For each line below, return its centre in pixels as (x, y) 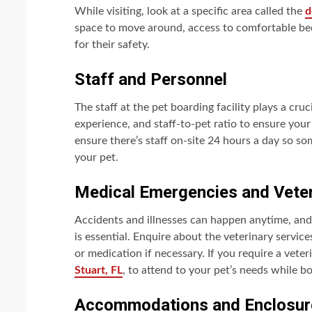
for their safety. (112, 45)
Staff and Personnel (151, 80)
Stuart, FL (99, 271)
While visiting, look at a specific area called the (190, 11)
